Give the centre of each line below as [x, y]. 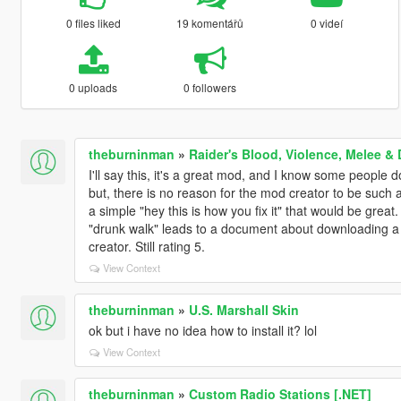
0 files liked [93, 22]
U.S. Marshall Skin [243, 309]
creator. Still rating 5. [146, 246]
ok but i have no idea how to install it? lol [202, 330]
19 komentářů [210, 22]
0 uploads [94, 87]
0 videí [327, 22]
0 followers [210, 87]
